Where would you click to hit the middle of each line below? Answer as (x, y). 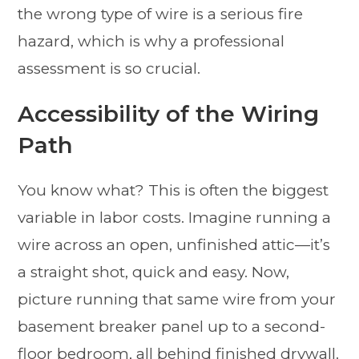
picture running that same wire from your (177, 300)
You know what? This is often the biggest (173, 191)
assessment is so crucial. (109, 69)
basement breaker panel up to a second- (172, 327)
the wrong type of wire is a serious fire (161, 14)
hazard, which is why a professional (151, 42)
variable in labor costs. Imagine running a (175, 218)
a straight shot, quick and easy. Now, (154, 272)
